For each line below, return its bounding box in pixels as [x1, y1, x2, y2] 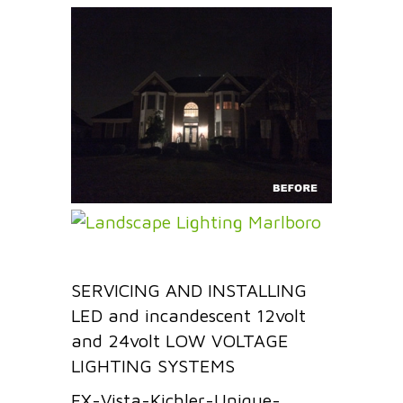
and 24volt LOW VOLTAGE [71, 329, 289, 351]
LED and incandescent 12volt [71, 304, 306, 326]
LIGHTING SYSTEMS [71, 354, 235, 376]
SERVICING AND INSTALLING [71, 279, 307, 300]
